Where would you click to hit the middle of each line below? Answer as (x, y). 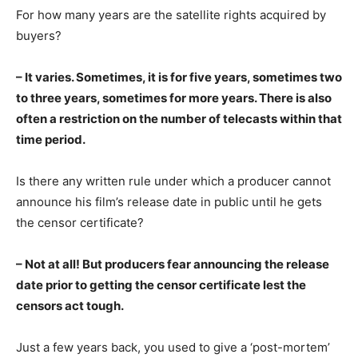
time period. (51, 139)
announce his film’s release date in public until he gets (169, 201)
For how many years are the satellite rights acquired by (171, 14)
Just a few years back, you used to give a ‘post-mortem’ (173, 347)
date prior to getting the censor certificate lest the (161, 284)
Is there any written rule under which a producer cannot (173, 181)
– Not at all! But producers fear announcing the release (173, 264)
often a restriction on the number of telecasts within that (179, 118)
